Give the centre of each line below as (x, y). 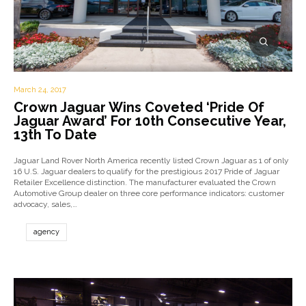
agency (46, 232)
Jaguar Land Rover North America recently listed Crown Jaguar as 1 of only (151, 161)
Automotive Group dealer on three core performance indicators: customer (149, 193)
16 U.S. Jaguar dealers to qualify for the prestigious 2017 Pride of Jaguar (147, 171)
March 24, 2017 (40, 90)
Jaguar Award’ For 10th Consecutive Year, (150, 121)
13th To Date (55, 135)
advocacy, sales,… (45, 204)
